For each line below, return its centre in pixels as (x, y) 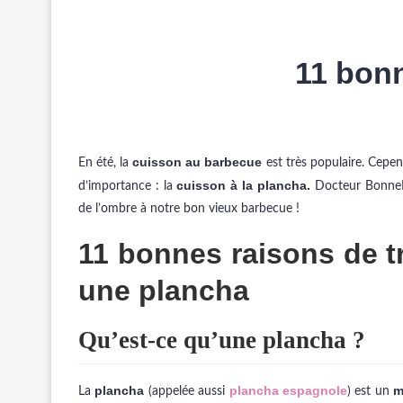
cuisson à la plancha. (241, 185)
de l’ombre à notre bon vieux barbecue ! (189, 209)
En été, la (106, 163)
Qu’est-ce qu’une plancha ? (222, 340)
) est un (371, 391)
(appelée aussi (187, 391)
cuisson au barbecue (197, 162)
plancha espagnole (288, 390)
